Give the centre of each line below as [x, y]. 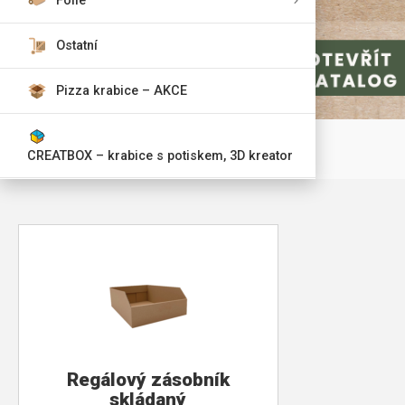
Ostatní [77, 46]
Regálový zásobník [148, 380]
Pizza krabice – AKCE [122, 91]
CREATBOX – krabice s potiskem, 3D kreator [160, 156]
